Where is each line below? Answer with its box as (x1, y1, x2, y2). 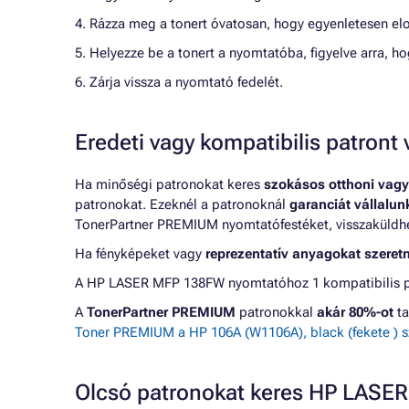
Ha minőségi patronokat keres (75, 176, 264, 193)
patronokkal (236, 304, 317, 320)
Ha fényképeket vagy (75, 246, 205, 262)
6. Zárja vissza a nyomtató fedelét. (75, 74, 283, 90)
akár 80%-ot (317, 304, 393, 320)
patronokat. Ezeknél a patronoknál (75, 196, 289, 213)
